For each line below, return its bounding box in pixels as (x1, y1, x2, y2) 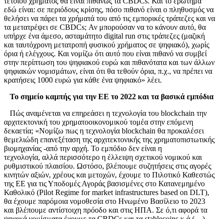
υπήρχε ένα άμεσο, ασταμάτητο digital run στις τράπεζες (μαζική (4, 31, 205, 40)
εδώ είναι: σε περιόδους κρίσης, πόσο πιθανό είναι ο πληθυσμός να (4, 5, 214, 14)
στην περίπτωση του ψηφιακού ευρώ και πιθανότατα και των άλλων (4, 58, 215, 66)
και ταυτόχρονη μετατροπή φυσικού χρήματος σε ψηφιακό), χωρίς (4, 40, 209, 49)
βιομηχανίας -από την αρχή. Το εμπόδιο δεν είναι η (4, 144, 162, 153)
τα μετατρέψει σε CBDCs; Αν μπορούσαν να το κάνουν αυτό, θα (4, 22, 206, 31)
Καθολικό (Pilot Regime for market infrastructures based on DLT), (4, 188, 209, 197)
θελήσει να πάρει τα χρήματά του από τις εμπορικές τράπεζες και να (4, 14, 215, 22)
